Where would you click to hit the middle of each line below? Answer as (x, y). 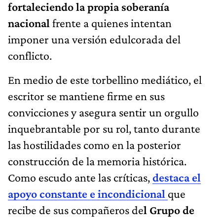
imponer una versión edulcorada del (94, 39)
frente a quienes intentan (111, 23)
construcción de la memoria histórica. (97, 161)
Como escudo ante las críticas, (80, 177)
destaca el (177, 177)
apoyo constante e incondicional (88, 193)
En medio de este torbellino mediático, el (105, 79)
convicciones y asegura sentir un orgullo (103, 112)
